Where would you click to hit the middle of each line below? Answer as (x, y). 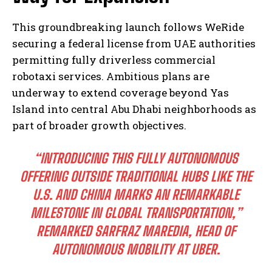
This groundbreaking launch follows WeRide (128, 27)
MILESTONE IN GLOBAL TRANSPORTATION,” (136, 212)
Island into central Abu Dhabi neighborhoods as (134, 109)
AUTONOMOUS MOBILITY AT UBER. (136, 249)
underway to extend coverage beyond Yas (121, 92)
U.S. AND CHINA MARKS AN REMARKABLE (136, 194)
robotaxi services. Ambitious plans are (111, 76)
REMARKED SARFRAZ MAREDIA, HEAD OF (136, 231)
